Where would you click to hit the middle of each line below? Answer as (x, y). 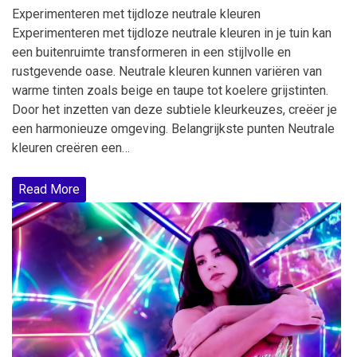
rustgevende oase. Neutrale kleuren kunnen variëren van (167, 71)
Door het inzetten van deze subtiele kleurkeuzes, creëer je (175, 109)
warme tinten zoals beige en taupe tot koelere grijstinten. (170, 90)
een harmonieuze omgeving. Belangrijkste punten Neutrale (173, 128)
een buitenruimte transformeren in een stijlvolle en (151, 52)
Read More (49, 189)
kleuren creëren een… (71, 147)
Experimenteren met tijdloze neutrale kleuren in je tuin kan (172, 33)
